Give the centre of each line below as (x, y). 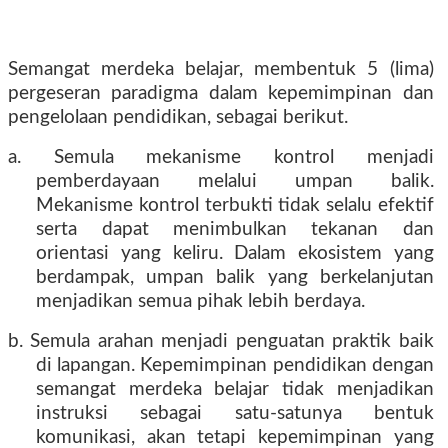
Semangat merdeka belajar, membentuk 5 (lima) (221, 69)
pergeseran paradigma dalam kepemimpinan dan (221, 93)
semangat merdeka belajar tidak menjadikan (235, 389)
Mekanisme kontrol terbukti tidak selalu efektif (235, 205)
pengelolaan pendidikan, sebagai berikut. (178, 117)
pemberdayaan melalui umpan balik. (235, 181)
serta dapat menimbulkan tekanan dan (235, 229)
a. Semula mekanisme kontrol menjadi (221, 157)
